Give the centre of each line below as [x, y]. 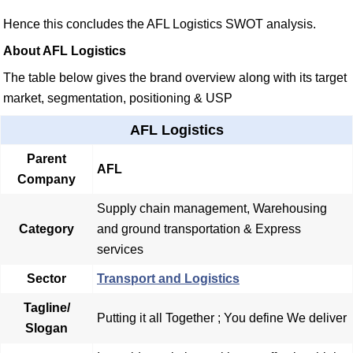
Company [46, 180]
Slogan [46, 329]
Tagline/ [46, 308]
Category [46, 229]
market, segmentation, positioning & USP [118, 98]
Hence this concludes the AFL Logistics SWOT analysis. [160, 24]
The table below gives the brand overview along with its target [175, 78]
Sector [46, 279]
